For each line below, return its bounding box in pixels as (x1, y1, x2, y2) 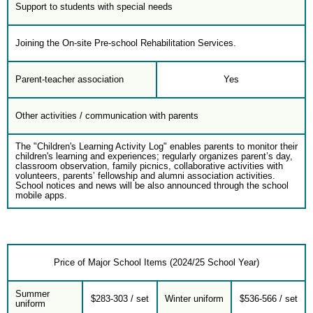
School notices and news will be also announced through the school (15, 180, 289, 191)
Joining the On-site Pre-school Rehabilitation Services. (15, 38, 236, 48)
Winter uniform (165, 293, 224, 304)
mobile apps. (15, 190, 67, 201)
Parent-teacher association (15, 74, 124, 85)
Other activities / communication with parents (15, 110, 198, 121)
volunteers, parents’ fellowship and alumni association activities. (15, 170, 275, 181)
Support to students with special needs (15, 1, 173, 12)
